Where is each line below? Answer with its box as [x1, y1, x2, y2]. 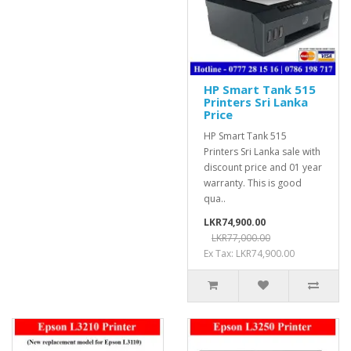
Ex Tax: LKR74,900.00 [204, 247, 295, 260]
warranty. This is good [204, 176, 302, 190]
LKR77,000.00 [212, 231, 270, 244]
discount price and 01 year [204, 161, 322, 174]
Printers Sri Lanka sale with [204, 145, 320, 158]
